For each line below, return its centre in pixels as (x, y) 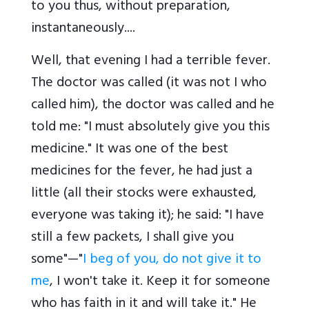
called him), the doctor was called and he (153, 106)
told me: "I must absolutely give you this (150, 128)
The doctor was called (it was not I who (149, 84)
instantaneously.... (83, 30)
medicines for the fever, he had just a (142, 172)
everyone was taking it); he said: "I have (148, 217)
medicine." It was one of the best (130, 150)
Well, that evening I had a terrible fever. (151, 62)
